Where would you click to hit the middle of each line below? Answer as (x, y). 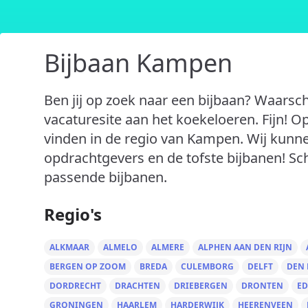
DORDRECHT (75, 286)
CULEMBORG (207, 266)
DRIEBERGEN (201, 286)
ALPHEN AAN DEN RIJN (245, 247)
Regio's (73, 214)
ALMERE (168, 247)
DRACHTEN (137, 286)
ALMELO (120, 247)
